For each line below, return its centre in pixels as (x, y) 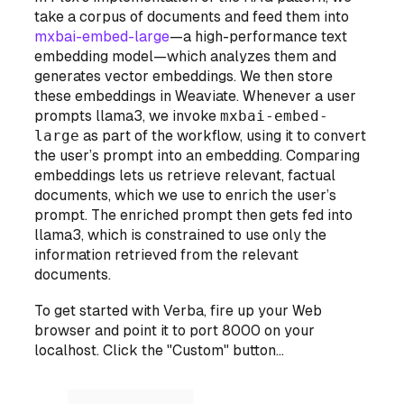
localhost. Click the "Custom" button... (160, 351)
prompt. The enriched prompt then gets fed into (194, 216)
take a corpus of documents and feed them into (192, 17)
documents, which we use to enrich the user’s (186, 196)
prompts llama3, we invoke (128, 116)
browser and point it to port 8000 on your (175, 331)
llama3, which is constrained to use (154, 235)
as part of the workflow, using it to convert (223, 136)
